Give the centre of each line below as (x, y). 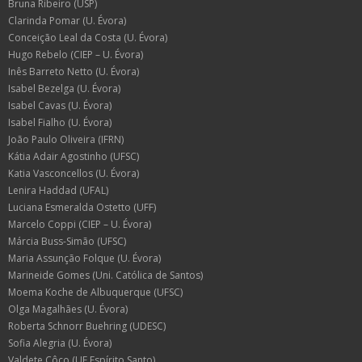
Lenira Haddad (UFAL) (58, 190)
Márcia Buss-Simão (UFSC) (67, 241)
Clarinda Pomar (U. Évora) (67, 20)
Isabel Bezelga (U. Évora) (64, 88)
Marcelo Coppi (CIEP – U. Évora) (80, 224)
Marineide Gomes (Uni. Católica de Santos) (105, 275)
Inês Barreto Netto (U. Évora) (74, 71)
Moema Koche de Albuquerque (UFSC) (95, 292)
